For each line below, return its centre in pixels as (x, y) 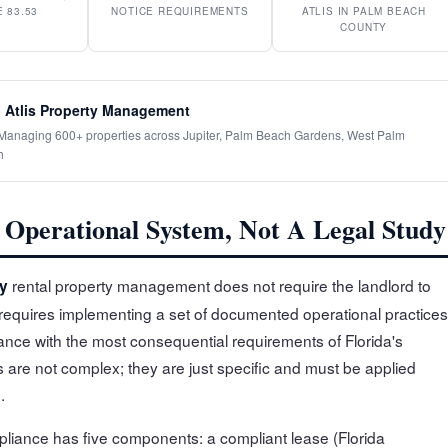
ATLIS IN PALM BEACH (363, 10)
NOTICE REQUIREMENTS (180, 10)
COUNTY (364, 26)
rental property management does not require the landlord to (219, 284)
